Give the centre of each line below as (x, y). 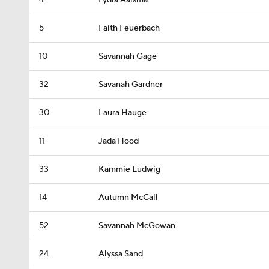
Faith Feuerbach (129, 28)
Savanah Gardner (131, 85)
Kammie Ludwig (129, 169)
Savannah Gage (128, 56)
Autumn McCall (128, 198)
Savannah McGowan (137, 226)
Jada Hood (119, 141)
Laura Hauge (122, 113)
